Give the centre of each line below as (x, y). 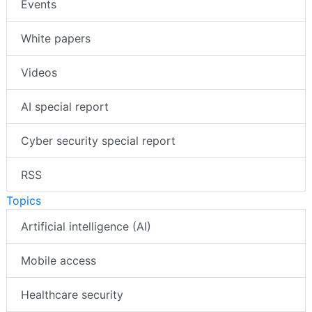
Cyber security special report (98, 140)
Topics (24, 200)
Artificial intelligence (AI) (86, 226)
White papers (56, 38)
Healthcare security (72, 294)
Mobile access (58, 260)
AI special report (65, 106)
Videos (39, 72)
